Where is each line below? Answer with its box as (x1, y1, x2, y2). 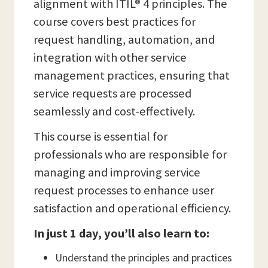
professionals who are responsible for (33, 147, 227, 163)
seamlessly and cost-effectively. (33, 103, 195, 120)
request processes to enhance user (33, 182, 214, 199)
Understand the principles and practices (55, 251, 232, 265)
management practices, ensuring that (33, 68, 230, 84)
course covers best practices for (33, 14, 196, 30)
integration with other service (33, 50, 187, 66)
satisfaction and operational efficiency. (33, 200, 231, 217)
